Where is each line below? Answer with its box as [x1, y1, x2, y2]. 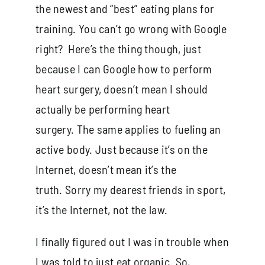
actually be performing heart [35, 101, 170, 116]
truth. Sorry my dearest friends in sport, [35, 182, 226, 196]
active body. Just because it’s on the [35, 141, 208, 156]
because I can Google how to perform [35, 61, 212, 76]
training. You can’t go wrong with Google [35, 21, 227, 35]
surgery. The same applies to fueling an [35, 121, 221, 136]
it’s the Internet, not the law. [35, 202, 168, 216]
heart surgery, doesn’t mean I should [35, 81, 208, 96]
